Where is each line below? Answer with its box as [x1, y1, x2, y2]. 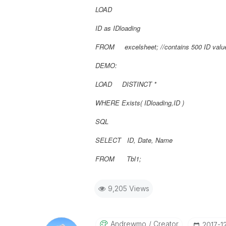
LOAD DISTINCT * [95, 79, 156, 89]
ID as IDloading [95, 23, 140, 33]
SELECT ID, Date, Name [95, 135, 173, 145]
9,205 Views [107, 184, 149, 193]
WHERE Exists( [95, 98, 144, 107]
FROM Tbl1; [95, 154, 141, 163]
